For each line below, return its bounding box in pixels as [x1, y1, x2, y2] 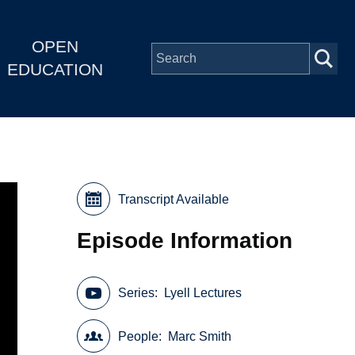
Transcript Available [118, 192, 230, 206]
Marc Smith [168, 329, 232, 343]
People [118, 329, 159, 343]
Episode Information [77, 227, 293, 253]
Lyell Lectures [164, 286, 242, 300]
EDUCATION [6, 60, 103, 79]
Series [118, 286, 155, 300]
